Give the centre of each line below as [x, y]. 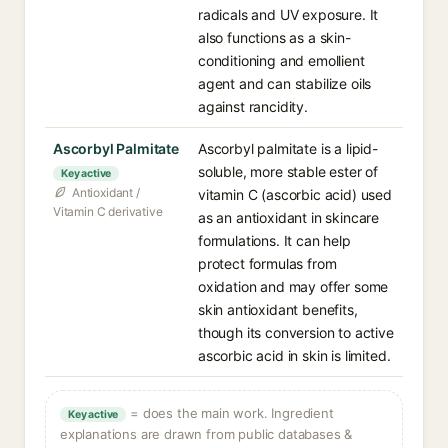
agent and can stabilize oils [285, 83]
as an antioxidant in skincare [289, 217]
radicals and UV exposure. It [288, 14]
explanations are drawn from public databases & [206, 434]
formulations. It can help [274, 240]
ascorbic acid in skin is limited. [294, 355]
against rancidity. [253, 106]
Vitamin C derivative [108, 211]
